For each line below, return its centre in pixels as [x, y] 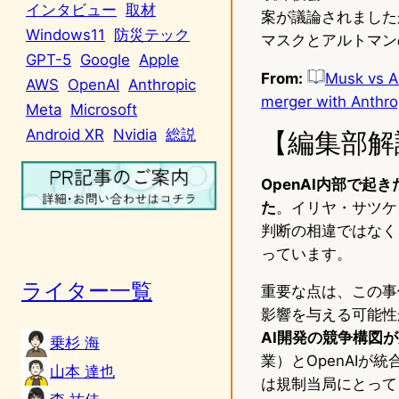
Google [105, 59]
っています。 [306, 253]
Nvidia [135, 134]
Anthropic [162, 84]
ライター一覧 [87, 290]
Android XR [65, 134]
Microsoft [104, 109]
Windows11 [65, 34]
